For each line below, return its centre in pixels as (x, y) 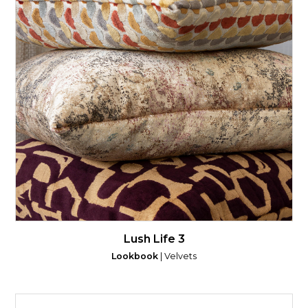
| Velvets (177, 256)
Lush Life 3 (154, 239)
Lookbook (135, 256)
